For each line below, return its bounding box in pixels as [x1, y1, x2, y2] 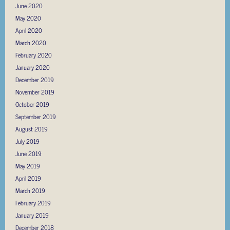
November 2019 [15, 86, 54, 97]
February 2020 [15, 49, 52, 60]
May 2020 [15, 12, 41, 23]
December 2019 [15, 74, 54, 85]
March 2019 [15, 185, 45, 196]
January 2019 [15, 209, 49, 220]
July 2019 [15, 136, 40, 146]
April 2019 [15, 172, 41, 183]
